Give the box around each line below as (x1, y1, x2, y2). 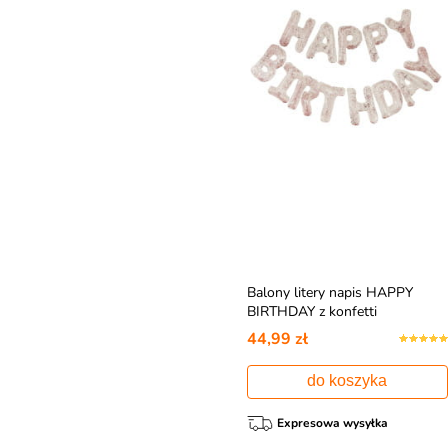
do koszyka (307, 371, 388, 389)
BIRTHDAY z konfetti (246, 301, 377, 321)
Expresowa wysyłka (276, 414, 388, 431)
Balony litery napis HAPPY (246, 282, 413, 302)
